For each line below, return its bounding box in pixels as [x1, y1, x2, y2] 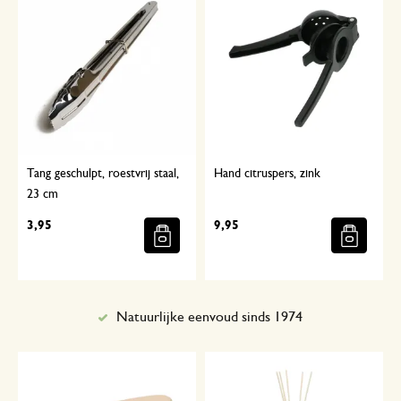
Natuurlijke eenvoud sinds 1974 [116, 310, 303, 325]
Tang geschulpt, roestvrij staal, [27, 167, 179, 181]
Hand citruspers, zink [214, 167, 320, 181]
